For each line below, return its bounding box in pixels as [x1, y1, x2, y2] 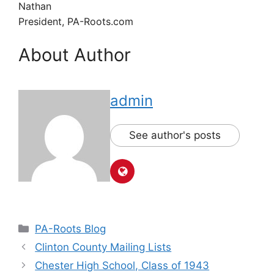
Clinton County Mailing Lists [35, 241, 172, 253]
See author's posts [129, 129, 221, 141]
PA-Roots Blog [35, 223, 106, 235]
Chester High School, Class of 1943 [35, 259, 210, 272]
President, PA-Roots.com [18, 15, 133, 28]
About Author [18, 44, 131, 65]
